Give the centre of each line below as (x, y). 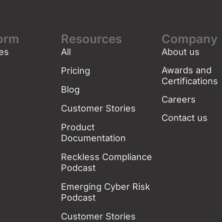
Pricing (75, 70)
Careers (179, 99)
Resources (91, 39)
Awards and (187, 70)
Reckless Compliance (106, 157)
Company (190, 39)
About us (181, 52)
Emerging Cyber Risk (105, 186)
